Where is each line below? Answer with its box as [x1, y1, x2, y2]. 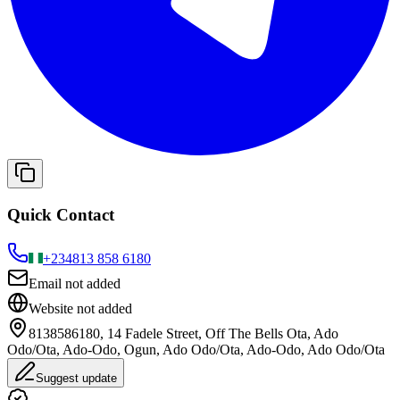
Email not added [29, 275, 121, 291]
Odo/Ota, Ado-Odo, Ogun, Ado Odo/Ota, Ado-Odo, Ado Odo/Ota [7, 341, 385, 357]
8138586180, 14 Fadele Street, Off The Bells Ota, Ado [29, 325, 338, 341]
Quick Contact [7, 204, 114, 224]
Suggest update [36, 371, 117, 385]
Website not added [29, 300, 132, 316]
